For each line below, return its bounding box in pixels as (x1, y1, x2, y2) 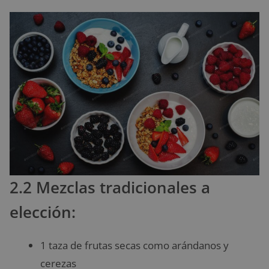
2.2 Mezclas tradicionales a (10, 177, 210, 199)
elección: (10, 201, 76, 223)
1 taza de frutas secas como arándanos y (40, 238, 229, 253)
